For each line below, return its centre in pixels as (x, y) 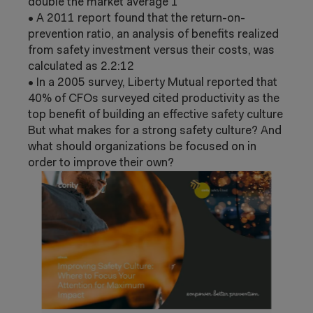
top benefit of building (88, 115)
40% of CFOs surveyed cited (105, 99)
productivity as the (231, 99)
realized (258, 35)
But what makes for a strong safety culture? (144, 131)
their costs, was (233, 51)
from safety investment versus (110, 51)
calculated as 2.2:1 (78, 67)
